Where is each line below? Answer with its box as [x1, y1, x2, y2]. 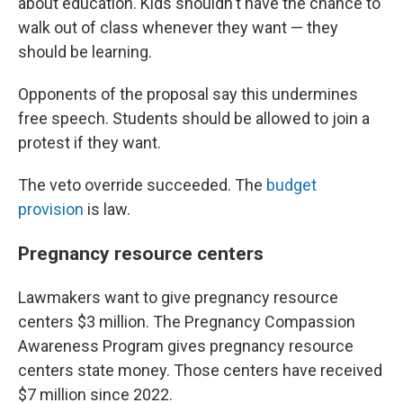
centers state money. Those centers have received [18, 361, 382, 381]
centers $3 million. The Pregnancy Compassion [18, 312, 355, 332]
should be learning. [18, 42, 152, 62]
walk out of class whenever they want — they [18, 18, 338, 38]
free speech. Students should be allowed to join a [18, 109, 370, 129]
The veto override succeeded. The [18, 175, 266, 195]
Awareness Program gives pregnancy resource [18, 336, 354, 356]
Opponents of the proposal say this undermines [18, 85, 358, 104]
